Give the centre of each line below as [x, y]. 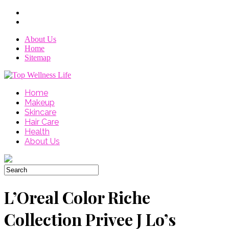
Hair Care [42, 122]
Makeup [40, 102]
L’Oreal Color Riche [77, 197]
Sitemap [38, 58]
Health [37, 132]
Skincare [40, 112]
